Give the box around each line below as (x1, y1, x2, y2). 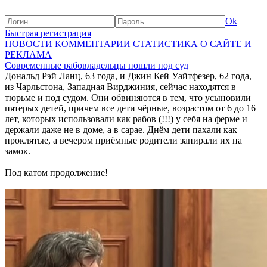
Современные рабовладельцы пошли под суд (5, 60, 188, 70)
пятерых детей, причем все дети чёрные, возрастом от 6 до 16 (5, 103, 256, 113)
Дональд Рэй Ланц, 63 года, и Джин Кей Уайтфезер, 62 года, (5, 71, 252, 81)
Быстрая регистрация (5, 28, 91, 38)
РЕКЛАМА (5, 49, 52, 60)
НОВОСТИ (5, 39, 52, 49)
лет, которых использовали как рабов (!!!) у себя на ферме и (5, 114, 247, 124)
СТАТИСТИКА (133, 39, 198, 49)
